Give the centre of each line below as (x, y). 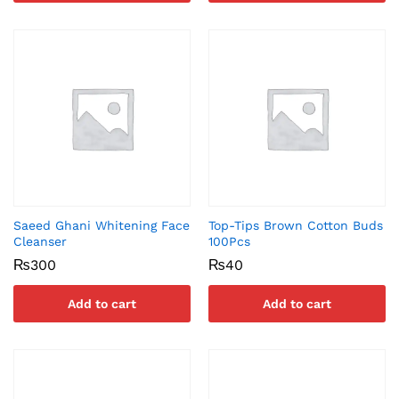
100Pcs (229, 241)
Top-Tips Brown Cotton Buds (296, 225)
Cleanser (40, 241)
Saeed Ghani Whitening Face (102, 225)
